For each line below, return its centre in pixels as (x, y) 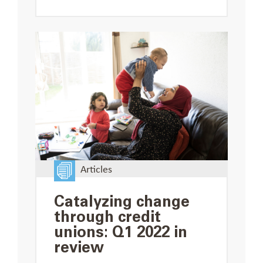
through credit (107, 218)
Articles (96, 168)
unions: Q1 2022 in (121, 233)
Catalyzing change (122, 202)
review (79, 248)
